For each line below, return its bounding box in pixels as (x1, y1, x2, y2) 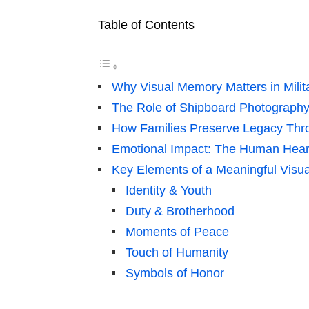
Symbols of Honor (126, 266, 224, 281)
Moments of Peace (126, 225, 229, 239)
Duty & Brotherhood (126, 204, 235, 219)
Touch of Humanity (126, 246, 228, 260)
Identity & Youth (126, 183, 212, 198)
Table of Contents (98, 18, 195, 32)
